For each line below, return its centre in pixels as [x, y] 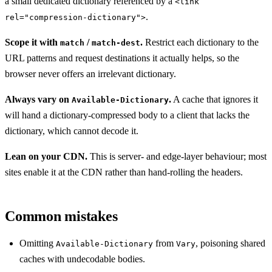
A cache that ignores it [215, 99]
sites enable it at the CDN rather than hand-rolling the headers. [124, 172]
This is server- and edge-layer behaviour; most [177, 156]
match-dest [116, 42]
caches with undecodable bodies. [82, 259]
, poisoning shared [230, 243]
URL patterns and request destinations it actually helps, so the [122, 58]
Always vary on [38, 99]
